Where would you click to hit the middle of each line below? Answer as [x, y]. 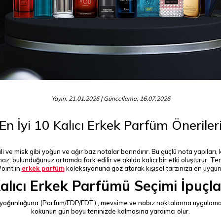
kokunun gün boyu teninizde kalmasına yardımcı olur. [110, 211]
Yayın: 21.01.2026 [76, 98]
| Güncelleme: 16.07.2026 [135, 98]
